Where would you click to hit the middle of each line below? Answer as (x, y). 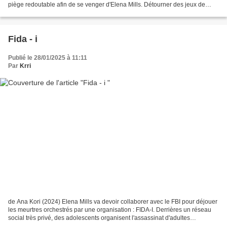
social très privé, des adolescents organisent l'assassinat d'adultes (99, 218)
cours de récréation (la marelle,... (53, 13)
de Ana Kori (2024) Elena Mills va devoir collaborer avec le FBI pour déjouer (113, 201)
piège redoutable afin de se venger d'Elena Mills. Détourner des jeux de (107, 5)
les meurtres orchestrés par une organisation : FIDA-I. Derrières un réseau (110, 210)
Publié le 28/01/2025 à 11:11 (48, 58)
